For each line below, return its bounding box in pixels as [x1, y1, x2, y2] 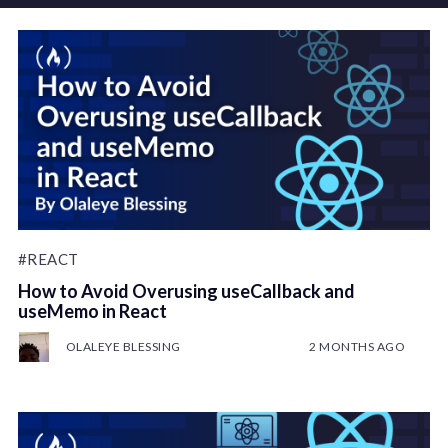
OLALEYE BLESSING [65, 339, 181, 355]
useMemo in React [17, 300, 167, 323]
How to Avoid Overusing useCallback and [17, 280, 355, 303]
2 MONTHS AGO [309, 339, 406, 355]
